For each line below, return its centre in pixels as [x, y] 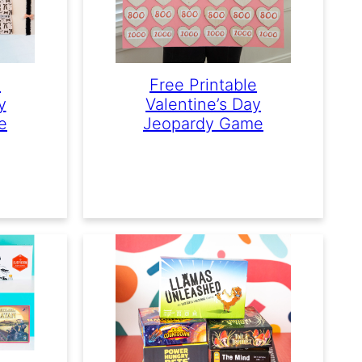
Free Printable [203, 85]
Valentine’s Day [203, 104]
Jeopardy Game [203, 124]
